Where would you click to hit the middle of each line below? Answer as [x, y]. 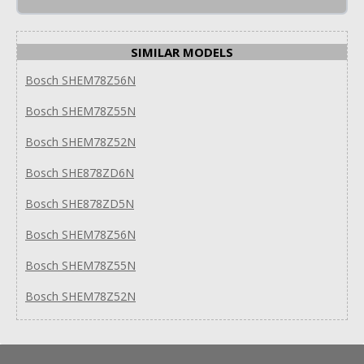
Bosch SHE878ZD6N [80, 172]
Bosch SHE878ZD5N [80, 203]
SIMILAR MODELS [182, 52]
